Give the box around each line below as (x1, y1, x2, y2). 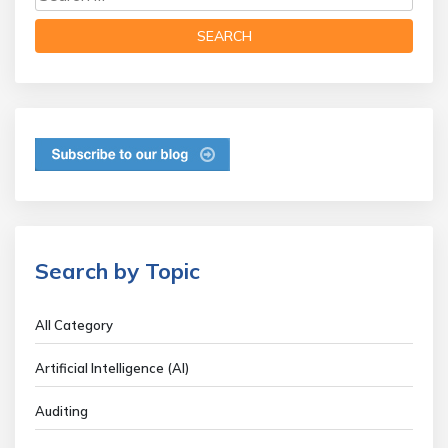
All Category (35, 316, 113, 333)
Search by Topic (35, 256, 200, 285)
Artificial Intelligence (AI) (35, 359, 189, 376)
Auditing (35, 402, 88, 419)
